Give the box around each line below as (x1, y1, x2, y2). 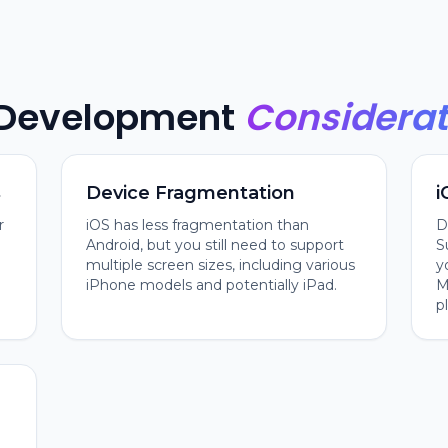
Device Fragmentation (86, 182, 296, 204)
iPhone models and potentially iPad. (86, 276, 338, 294)
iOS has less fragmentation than (86, 216, 310, 234)
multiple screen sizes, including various (86, 256, 356, 274)
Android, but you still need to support (86, 236, 345, 254)
